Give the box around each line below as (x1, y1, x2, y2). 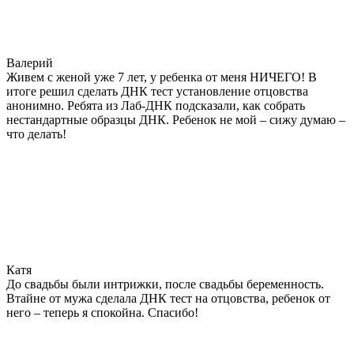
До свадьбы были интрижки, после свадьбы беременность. (6, 277, 324, 291)
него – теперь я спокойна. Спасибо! (6, 305, 198, 319)
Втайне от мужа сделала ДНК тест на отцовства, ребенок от (6, 291, 330, 305)
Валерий (6, 55, 53, 70)
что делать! (6, 126, 66, 141)
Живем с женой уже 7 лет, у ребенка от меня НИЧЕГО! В (6, 70, 317, 84)
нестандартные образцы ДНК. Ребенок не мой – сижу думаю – (6, 112, 345, 126)
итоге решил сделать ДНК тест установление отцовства (6, 84, 308, 98)
